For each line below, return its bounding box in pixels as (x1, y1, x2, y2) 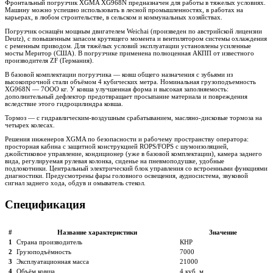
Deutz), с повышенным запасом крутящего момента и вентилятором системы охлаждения (5, 34, 267, 42)
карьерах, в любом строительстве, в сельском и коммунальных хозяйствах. (5, 13, 222, 21)
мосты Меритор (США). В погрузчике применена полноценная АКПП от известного (5, 49, 254, 57)
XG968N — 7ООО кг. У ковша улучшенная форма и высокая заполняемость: (5, 85, 229, 93)
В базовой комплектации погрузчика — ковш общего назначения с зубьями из (5, 70, 233, 78)
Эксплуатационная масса (16, 257, 89, 265)
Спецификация (5, 197, 85, 211)
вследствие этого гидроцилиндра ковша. (5, 99, 123, 107)
